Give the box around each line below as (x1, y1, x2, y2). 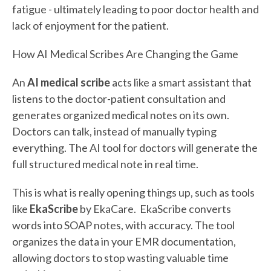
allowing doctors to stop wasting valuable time (12, 250, 229, 264)
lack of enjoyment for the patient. (12, 18, 169, 32)
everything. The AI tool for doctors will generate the (12, 140, 258, 154)
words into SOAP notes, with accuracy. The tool (12, 218, 235, 232)
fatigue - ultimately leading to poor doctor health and (12, 2, 259, 16)
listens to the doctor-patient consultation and (12, 91, 226, 105)
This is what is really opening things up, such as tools (12, 185, 255, 199)
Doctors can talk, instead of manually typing (12, 124, 217, 138)
